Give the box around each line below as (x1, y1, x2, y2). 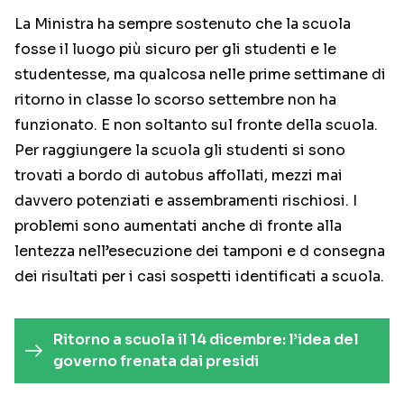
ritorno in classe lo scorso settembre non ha (14, 90, 336, 110)
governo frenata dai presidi (53, 352, 259, 372)
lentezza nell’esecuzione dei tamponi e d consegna (14, 242, 385, 262)
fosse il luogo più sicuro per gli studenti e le (14, 40, 336, 60)
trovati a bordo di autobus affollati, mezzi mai (14, 166, 343, 186)
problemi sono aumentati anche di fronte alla (14, 216, 342, 236)
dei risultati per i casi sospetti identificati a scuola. (14, 267, 384, 287)
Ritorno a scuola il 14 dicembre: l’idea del (53, 330, 359, 350)
